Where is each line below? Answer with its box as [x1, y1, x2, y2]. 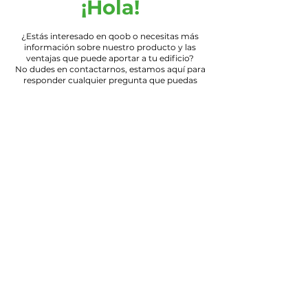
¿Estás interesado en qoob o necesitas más [21, 30, 199, 41]
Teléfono [21, 203, 58, 218]
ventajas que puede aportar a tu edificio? [26, 52, 194, 63]
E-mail [21, 151, 49, 166]
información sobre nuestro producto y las [24, 41, 196, 52]
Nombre [21, 103, 57, 118]
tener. [98, 85, 122, 96]
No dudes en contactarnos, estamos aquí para [14, 63, 206, 74]
